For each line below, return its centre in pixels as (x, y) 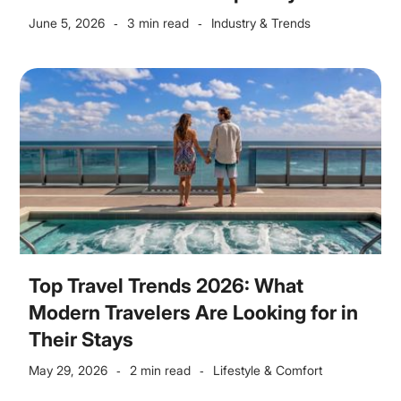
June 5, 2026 (67, 23)
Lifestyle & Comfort (268, 370)
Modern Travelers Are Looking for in (194, 312)
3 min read (158, 23)
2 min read (161, 370)
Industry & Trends (261, 23)
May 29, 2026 (68, 370)
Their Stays (81, 339)
